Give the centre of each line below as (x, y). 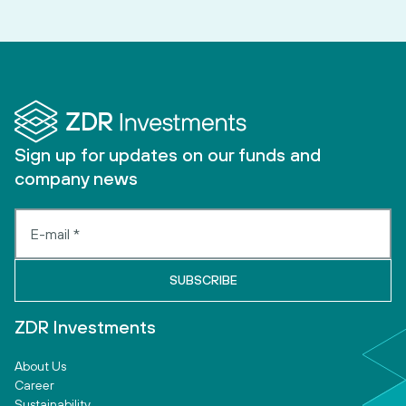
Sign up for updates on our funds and (168, 155)
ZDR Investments (85, 327)
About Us (40, 366)
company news (76, 178)
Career (34, 385)
